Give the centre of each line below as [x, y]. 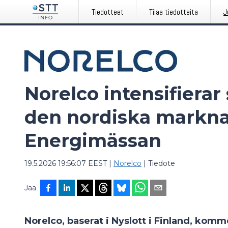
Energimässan [93, 140]
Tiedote [162, 163]
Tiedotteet [108, 12]
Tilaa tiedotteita [174, 12]
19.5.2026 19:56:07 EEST [66, 163]
